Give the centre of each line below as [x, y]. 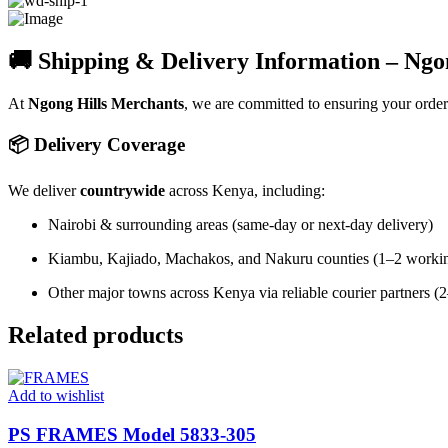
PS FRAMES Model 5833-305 [132, 434]
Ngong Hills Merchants [106, 103]
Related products [95, 334]
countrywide [122, 190]
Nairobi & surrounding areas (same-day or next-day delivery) [240, 224]
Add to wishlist [56, 395]
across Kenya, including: [245, 190]
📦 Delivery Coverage [96, 145]
